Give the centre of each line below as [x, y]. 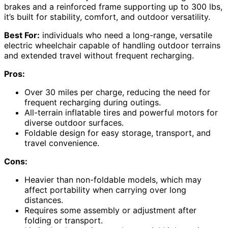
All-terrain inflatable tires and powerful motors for [121, 113]
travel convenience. [62, 143]
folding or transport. [64, 221]
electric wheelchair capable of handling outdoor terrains [112, 46]
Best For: [22, 35]
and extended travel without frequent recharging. [99, 56]
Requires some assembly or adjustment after [110, 210]
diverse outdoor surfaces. [74, 123]
